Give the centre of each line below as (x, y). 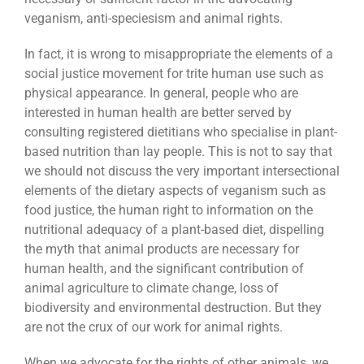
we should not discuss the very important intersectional (182, 171)
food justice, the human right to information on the (168, 210)
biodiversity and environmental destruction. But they (173, 308)
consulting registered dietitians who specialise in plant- (180, 132)
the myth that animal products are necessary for (161, 249)
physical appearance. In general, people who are (161, 93)
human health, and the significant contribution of (164, 269)
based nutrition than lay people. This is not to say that (178, 152)
